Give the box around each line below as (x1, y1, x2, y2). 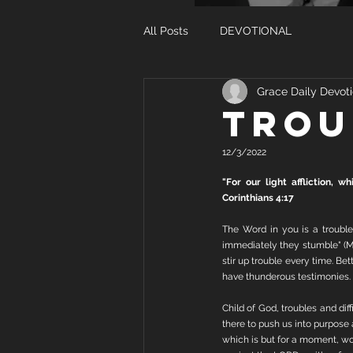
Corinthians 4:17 (222, 192, 294, 203)
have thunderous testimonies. (222, 271, 351, 282)
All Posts (143, 24, 188, 37)
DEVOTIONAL (220, 24, 292, 37)
